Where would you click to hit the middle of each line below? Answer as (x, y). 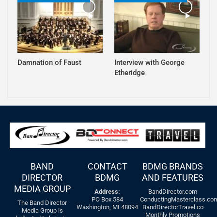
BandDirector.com (173, 192)
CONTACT (107, 167)
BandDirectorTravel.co (173, 207)
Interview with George (149, 62)
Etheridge (130, 72)
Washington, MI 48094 (108, 207)
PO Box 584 (108, 200)
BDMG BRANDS (173, 167)
